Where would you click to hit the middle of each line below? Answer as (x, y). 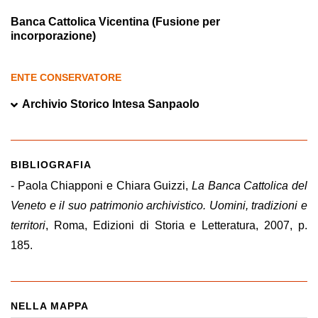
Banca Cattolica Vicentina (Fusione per (115, 22)
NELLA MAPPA (50, 306)
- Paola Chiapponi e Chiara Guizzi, (101, 186)
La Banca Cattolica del (250, 186)
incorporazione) (53, 36)
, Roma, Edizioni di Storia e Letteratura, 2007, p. (176, 225)
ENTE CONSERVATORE (66, 77)
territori (28, 225)
